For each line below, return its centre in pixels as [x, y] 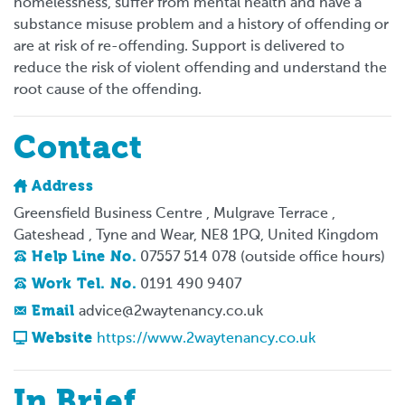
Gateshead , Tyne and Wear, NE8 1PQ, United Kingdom [196, 235]
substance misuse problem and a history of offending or [201, 25]
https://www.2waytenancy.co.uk [206, 339]
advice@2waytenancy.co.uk [171, 311]
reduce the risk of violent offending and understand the [200, 68]
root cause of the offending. [108, 90]
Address [63, 187]
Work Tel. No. [85, 284]
